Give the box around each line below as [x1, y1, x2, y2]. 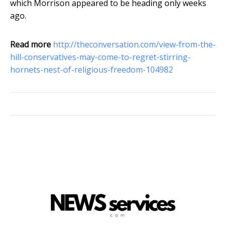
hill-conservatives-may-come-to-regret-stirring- [10, 51, 191, 63]
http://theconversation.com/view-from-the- [53, 39, 216, 50]
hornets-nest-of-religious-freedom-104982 [10, 64, 173, 76]
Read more [10, 39, 51, 50]
